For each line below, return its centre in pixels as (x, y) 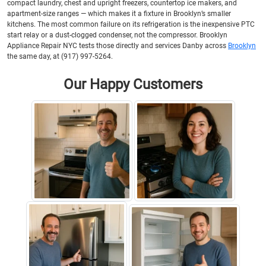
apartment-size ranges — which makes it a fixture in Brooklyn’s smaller (119, 13)
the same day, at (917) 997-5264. (60, 56)
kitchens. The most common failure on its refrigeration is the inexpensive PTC (131, 24)
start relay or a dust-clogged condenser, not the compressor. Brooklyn (117, 35)
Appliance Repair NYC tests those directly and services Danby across (118, 45)
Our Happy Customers (133, 84)
